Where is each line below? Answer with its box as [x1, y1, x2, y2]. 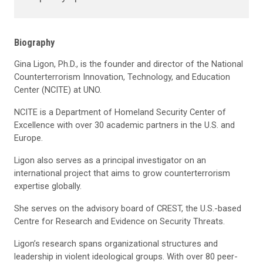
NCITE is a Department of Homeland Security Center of [14, 107, 226, 118]
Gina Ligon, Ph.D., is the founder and [14, 59, 153, 70]
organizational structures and [102, 238, 218, 249]
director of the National [153, 59, 243, 70]
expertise [14, 181, 49, 192]
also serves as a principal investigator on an [37, 155, 206, 166]
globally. [49, 181, 82, 192]
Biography [14, 37, 55, 49]
